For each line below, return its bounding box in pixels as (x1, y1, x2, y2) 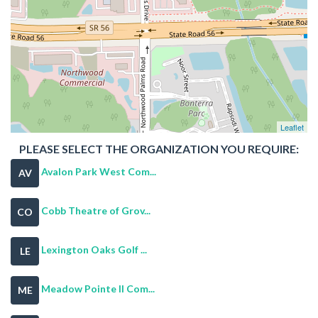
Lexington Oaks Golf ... (41, 243, 147, 256)
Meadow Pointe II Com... (41, 283, 155, 295)
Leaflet (280, 121, 304, 133)
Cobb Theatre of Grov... (41, 204, 150, 217)
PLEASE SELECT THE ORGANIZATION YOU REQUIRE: (19, 141, 299, 155)
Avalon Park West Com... (41, 165, 156, 178)
